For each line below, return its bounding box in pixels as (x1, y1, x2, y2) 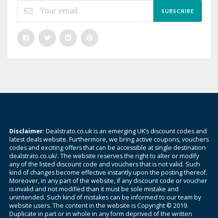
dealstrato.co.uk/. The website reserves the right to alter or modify (9, 151, 199, 160)
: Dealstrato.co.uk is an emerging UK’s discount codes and (43, 127, 207, 135)
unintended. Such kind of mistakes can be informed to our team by (9, 193, 201, 201)
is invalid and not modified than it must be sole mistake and (9, 184, 179, 193)
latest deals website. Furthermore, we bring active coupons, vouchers (9, 135, 209, 144)
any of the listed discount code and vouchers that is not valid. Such (9, 160, 200, 168)
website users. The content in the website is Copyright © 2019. (9, 201, 188, 210)
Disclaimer (9, 127, 43, 135)
